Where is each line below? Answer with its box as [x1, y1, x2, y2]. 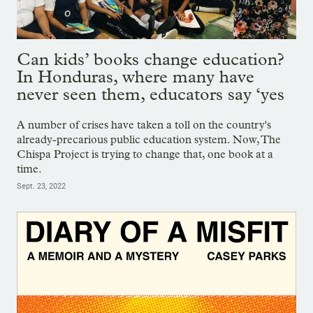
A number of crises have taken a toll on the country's [17, 118, 271, 132]
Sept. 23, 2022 [17, 182, 66, 191]
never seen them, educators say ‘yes [17, 84, 284, 105]
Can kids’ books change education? [17, 49, 284, 70]
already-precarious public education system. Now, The [17, 133, 281, 147]
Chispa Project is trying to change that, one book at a [17, 147, 273, 161]
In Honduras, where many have [17, 66, 254, 87]
